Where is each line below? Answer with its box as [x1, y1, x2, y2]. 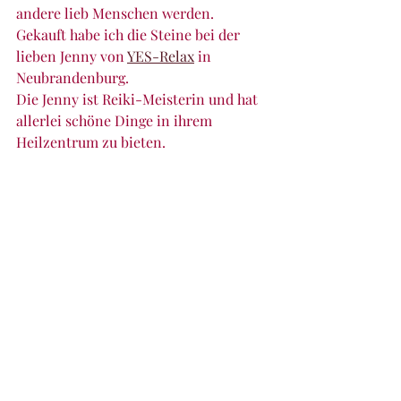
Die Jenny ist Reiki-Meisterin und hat [16, 89, 261, 108]
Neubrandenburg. [16, 67, 129, 87]
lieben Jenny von [16, 46, 127, 65]
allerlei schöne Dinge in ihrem [16, 110, 216, 130]
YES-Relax [127, 46, 194, 65]
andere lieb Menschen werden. [16, 3, 218, 22]
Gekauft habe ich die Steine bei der [16, 24, 243, 44]
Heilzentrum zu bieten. [16, 132, 166, 151]
